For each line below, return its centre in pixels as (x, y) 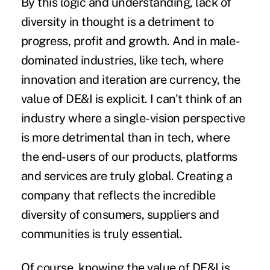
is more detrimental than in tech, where (125, 138)
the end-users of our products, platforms (129, 157)
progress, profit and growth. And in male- (130, 41)
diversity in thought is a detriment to (117, 22)
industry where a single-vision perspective (133, 118)
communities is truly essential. (102, 234)
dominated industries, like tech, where (122, 61)
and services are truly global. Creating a (127, 176)
